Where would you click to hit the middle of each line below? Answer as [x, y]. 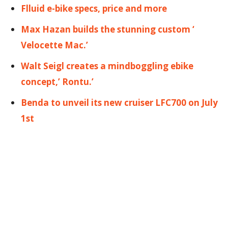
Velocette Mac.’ [54, 45]
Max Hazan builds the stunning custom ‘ [108, 30]
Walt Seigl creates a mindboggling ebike [107, 66]
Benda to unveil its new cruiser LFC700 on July [119, 103]
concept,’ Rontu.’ [57, 82]
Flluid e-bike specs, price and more [94, 9]
